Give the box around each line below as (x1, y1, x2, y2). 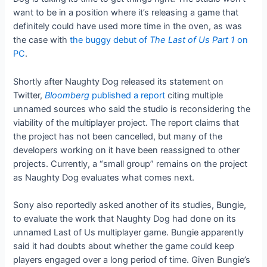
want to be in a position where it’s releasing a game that (13, 7, 239, 18)
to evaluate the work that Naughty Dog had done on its (13, 213, 237, 224)
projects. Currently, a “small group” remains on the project (13, 158, 248, 169)
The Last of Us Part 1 (150, 35, 235, 46)
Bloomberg (45, 89, 92, 101)
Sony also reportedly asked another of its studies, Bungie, (13, 199, 247, 210)
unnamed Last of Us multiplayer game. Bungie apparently (13, 226, 244, 238)
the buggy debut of (70, 35, 150, 46)
